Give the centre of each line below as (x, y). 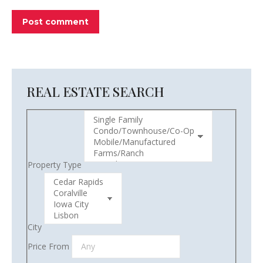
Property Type (55, 165)
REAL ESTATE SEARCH (95, 92)
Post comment (55, 22)
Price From (48, 246)
